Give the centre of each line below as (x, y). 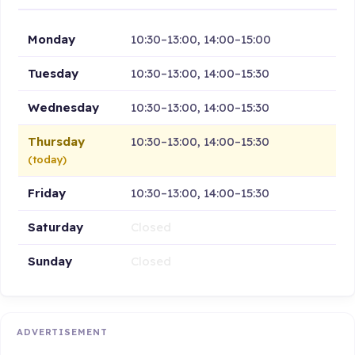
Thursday (57, 141)
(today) (48, 159)
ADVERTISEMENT (62, 332)
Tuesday (53, 73)
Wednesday (64, 107)
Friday (47, 193)
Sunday (50, 261)
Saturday (56, 227)
